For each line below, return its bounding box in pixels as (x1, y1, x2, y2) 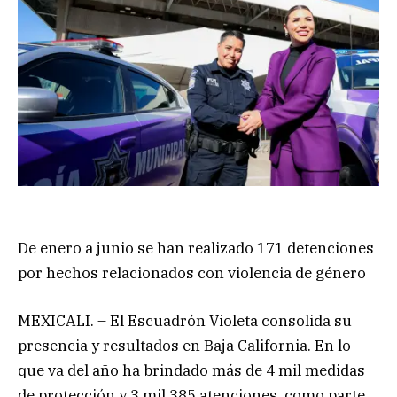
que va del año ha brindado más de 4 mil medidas (18, 361, 365, 381)
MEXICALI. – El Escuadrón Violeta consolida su (18, 311, 352, 331)
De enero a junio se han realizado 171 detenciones (18, 237, 374, 258)
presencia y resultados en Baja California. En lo (18, 336, 351, 356)
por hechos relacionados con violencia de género (18, 262, 366, 283)
